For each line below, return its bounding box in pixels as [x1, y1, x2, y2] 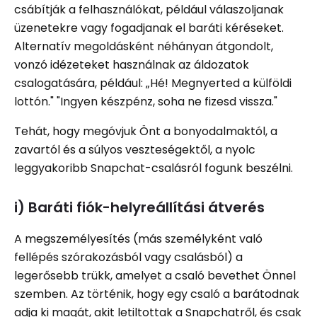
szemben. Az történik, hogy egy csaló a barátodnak [14, 285, 299, 302]
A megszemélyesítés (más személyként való [14, 230, 263, 247]
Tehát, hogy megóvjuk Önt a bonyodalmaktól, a [14, 122, 277, 139]
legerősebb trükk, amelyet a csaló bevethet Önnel [14, 267, 296, 284]
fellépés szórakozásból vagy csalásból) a [14, 248, 243, 265]
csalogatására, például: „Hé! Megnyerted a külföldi [14, 74, 292, 91]
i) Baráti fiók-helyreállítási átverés [14, 197, 265, 217]
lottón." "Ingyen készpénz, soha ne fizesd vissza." [14, 93, 277, 110]
